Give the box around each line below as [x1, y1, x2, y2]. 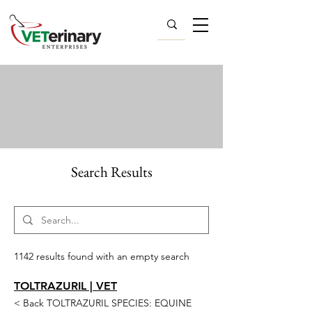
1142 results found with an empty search [14, 249, 189, 263]
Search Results [70, 162, 153, 181]
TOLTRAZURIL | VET [14, 279, 117, 292]
